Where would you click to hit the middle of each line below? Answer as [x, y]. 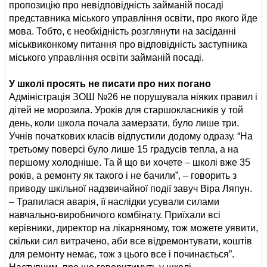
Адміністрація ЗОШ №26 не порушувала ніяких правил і [133, 97]
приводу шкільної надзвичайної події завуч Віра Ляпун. [131, 189]
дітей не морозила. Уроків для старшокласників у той [126, 110]
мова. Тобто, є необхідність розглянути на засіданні [122, 31]
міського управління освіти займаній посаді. [106, 58]
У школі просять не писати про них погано [110, 84]
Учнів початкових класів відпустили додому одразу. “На [131, 136]
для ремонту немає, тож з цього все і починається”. [122, 254]
